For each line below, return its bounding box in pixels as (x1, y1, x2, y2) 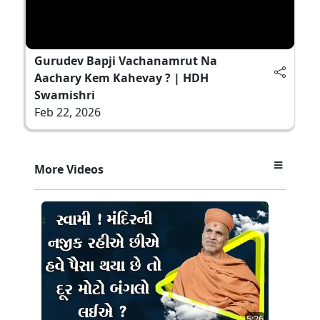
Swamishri (34, 86, 95, 103)
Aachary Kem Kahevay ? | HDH (34, 69, 209, 86)
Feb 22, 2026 (34, 104, 101, 120)
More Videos (34, 161, 104, 177)
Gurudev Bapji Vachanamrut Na (34, 52, 217, 69)
